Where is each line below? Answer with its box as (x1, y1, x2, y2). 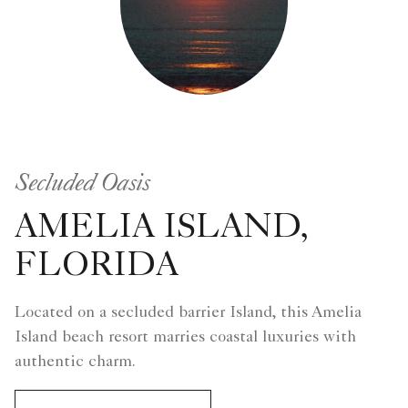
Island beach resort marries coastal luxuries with (15, 329, 356, 346)
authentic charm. (15, 353, 136, 371)
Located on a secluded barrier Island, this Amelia (15, 304, 362, 321)
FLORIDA (15, 250, 178, 285)
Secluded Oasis (15, 165, 150, 197)
